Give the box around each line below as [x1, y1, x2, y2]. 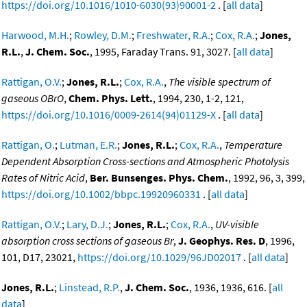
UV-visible [215, 217, 259, 232]
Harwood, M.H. [1, 28, 69, 42]
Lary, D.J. [66, 217, 108, 232]
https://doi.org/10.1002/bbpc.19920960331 [1, 187, 201, 201]
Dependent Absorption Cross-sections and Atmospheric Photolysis [1, 154, 289, 169]
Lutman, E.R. [60, 138, 117, 152]
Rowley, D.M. [74, 28, 132, 42]
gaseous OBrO [1, 91, 64, 106]
